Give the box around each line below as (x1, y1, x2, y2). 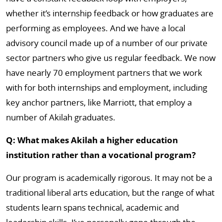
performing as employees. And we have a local (6, 22, 185, 34)
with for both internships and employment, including (6, 82, 207, 93)
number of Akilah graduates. (6, 111, 115, 123)
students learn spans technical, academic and (6, 202, 179, 213)
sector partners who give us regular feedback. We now (6, 52, 216, 63)
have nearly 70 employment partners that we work (6, 67, 202, 78)
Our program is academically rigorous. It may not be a (6, 172, 212, 183)
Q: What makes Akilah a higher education (6, 134, 178, 146)
